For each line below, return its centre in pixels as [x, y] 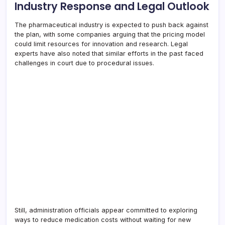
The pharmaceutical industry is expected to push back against [111, 25]
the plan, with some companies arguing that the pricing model [110, 34]
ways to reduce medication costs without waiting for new [103, 219]
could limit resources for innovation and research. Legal [101, 44]
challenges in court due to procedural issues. [84, 63]
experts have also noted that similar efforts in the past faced [109, 53]
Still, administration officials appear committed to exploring [106, 210]
